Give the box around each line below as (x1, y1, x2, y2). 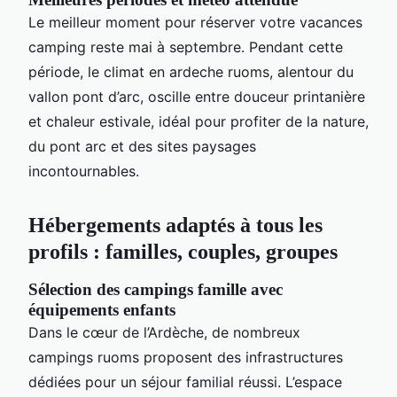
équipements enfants (28, 300, 175, 319)
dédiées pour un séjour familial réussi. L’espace (28, 372, 342, 391)
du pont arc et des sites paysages (28, 136, 256, 155)
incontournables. (28, 161, 139, 180)
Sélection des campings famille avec (28, 279, 283, 299)
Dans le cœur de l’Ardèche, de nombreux (28, 323, 300, 341)
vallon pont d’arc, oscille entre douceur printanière (28, 87, 365, 105)
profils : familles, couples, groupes (28, 239, 338, 263)
